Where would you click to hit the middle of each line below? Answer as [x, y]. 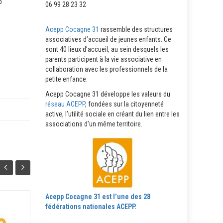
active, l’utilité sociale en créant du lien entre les [112, 114]
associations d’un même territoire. [94, 124]
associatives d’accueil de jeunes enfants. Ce [108, 39]
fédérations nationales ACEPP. [91, 207]
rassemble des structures [136, 29]
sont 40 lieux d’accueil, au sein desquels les [107, 49]
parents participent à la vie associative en [104, 59]
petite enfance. [66, 79]
